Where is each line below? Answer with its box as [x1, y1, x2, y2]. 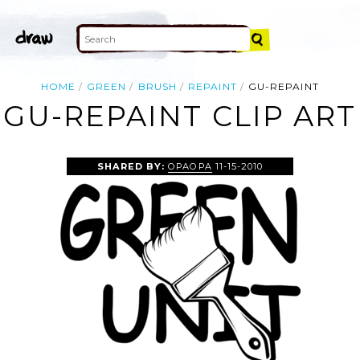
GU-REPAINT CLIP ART [3, 99, 357, 134]
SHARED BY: [97, 160, 169, 172]
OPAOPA [168, 160, 212, 172]
